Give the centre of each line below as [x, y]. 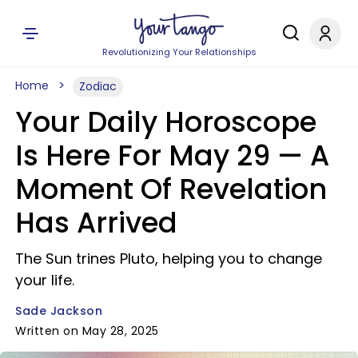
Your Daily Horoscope [166, 122]
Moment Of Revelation [171, 189]
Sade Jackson [59, 311]
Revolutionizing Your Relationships [179, 52]
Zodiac [98, 86]
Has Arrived [96, 223]
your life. [45, 280]
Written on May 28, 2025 [87, 331]
